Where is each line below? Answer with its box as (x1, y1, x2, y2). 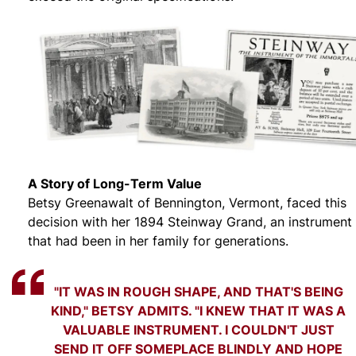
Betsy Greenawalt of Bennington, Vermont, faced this (28, 194, 346, 212)
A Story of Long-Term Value (28, 174, 202, 193)
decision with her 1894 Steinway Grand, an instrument (28, 213, 352, 231)
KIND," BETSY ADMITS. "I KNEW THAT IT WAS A (51, 301, 346, 320)
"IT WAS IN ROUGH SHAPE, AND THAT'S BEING (54, 282, 343, 301)
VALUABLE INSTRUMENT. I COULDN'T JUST (63, 320, 335, 339)
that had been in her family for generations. (28, 232, 288, 250)
